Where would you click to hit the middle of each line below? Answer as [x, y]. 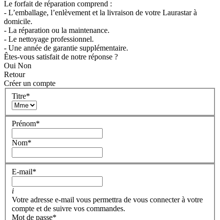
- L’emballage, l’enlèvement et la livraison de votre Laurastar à [100, 13]
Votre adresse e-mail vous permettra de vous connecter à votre [107, 199]
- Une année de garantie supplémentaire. [66, 48]
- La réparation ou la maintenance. [57, 30]
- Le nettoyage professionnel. [49, 39]
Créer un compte [30, 83]
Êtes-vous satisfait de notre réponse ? [61, 57]
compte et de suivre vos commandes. [69, 208]
